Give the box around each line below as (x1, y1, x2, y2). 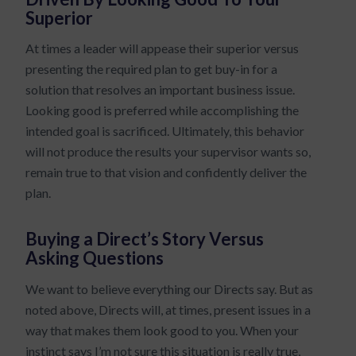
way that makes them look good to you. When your (25, 322, 300, 338)
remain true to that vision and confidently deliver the (25, 164, 308, 180)
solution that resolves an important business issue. (25, 82, 296, 98)
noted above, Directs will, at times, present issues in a (25, 301, 311, 317)
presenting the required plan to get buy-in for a (25, 61, 278, 77)
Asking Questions (25, 247, 164, 269)
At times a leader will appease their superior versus (25, 41, 300, 56)
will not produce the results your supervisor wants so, (25, 144, 311, 160)
